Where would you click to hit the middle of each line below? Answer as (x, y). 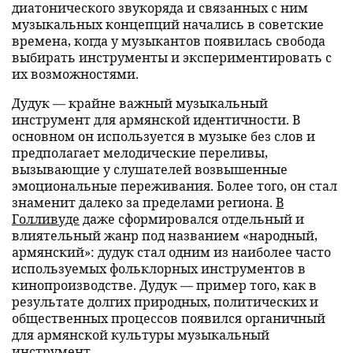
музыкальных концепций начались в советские (168, 24)
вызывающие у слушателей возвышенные (150, 169)
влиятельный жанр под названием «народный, (165, 235)
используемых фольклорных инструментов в (159, 268)
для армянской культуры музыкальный (141, 334)
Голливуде (46, 219)
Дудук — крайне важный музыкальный (140, 103)
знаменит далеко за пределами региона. (144, 202)
